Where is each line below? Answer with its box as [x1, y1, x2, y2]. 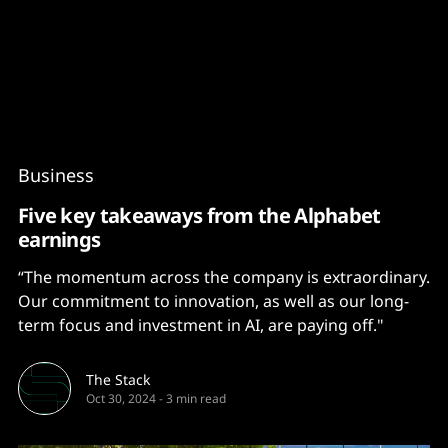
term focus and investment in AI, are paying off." [18, 314, 384, 336]
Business [18, 163, 94, 187]
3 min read [166, 390, 226, 407]
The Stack [86, 370, 150, 389]
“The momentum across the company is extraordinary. [18, 266, 430, 288]
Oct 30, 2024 [86, 390, 156, 407]
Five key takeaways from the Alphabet [18, 201, 381, 229]
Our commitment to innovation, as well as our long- [18, 290, 409, 312]
